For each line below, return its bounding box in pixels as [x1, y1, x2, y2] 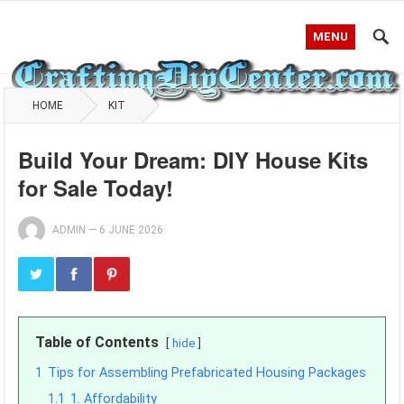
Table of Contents [35, 334, 160, 351]
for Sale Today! [18, 172, 174, 203]
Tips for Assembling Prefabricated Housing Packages [48, 365, 367, 381]
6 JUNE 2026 [99, 224, 164, 236]
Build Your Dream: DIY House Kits [18, 144, 369, 175]
